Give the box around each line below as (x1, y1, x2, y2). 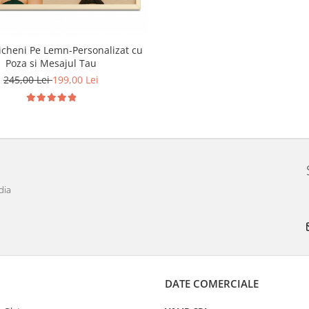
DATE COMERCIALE (165, 276, 259, 290)
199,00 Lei (52, 72, 99, 86)
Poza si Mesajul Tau (5, 56, 97, 70)
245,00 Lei (3, 72, 52, 86)
